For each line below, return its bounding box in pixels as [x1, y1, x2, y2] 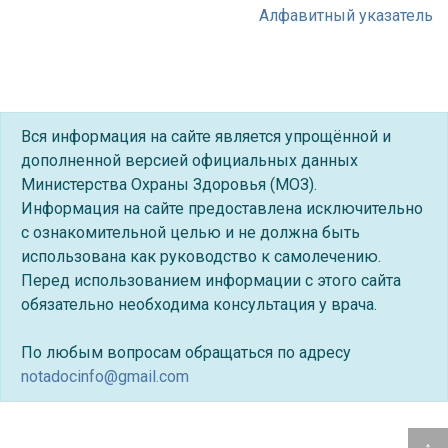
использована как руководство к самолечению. [21, 247, 381, 266]
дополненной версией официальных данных [21, 151, 358, 170]
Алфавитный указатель [259, 6, 433, 25]
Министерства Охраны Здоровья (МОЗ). [21, 175, 317, 194]
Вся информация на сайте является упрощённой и [21, 127, 391, 146]
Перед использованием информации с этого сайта [21, 271, 401, 290]
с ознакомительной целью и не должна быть [21, 223, 360, 242]
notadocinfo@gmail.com [21, 367, 189, 386]
